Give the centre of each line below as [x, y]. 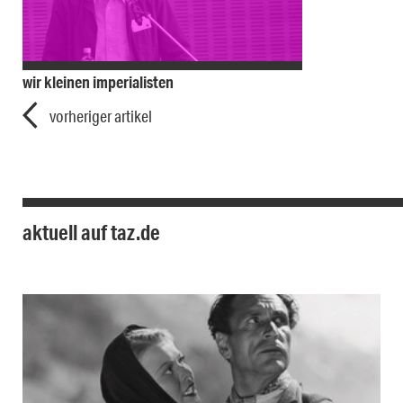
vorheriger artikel [101, 116]
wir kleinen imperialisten [98, 82]
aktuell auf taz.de [91, 233]
